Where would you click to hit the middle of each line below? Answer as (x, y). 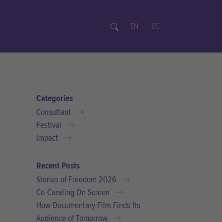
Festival (49, 125)
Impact (47, 138)
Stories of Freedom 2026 (76, 179)
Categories (55, 98)
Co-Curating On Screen (73, 192)
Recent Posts (58, 166)
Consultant (54, 112)
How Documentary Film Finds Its (88, 205)
